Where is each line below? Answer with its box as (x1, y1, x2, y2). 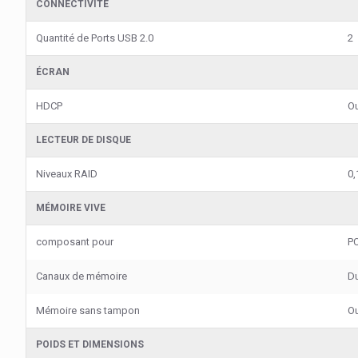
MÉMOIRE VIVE (36, 202, 105, 213)
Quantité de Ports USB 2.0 (36, 32, 153, 44)
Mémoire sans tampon (36, 304, 140, 316)
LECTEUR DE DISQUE (36, 134, 131, 145)
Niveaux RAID (36, 168, 97, 180)
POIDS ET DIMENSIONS (36, 339, 144, 350)
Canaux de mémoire (36, 270, 127, 282)
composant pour (36, 236, 113, 248)
